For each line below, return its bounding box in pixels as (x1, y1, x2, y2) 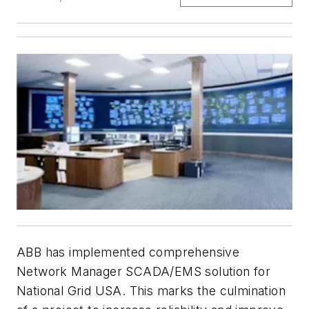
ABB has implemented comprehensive (17, 244, 240, 259)
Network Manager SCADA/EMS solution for (17, 263, 271, 279)
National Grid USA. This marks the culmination (17, 283, 286, 298)
